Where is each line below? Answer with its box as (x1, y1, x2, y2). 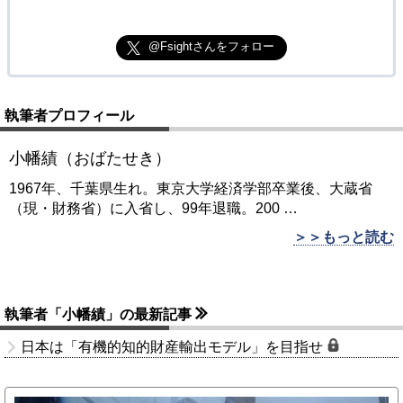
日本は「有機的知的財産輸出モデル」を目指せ (21, 338, 327, 354)
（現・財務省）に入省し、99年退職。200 (9, 200, 280, 216)
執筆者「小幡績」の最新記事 (4, 306, 195, 322)
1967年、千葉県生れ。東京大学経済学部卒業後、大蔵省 (9, 180, 372, 196)
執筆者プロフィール (4, 107, 134, 123)
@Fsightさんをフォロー (148, 39, 274, 53)
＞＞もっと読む (293, 228, 394, 245)
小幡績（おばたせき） (9, 148, 171, 167)
